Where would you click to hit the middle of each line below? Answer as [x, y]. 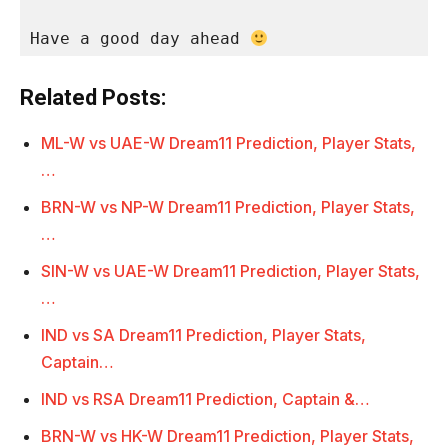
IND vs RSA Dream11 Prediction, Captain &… [205, 399]
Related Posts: [93, 98]
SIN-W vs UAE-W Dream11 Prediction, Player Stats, [230, 271]
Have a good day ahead [140, 39]
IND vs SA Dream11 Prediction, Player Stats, [203, 335]
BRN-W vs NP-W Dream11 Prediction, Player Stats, [228, 207]
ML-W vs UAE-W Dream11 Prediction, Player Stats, [228, 143]
